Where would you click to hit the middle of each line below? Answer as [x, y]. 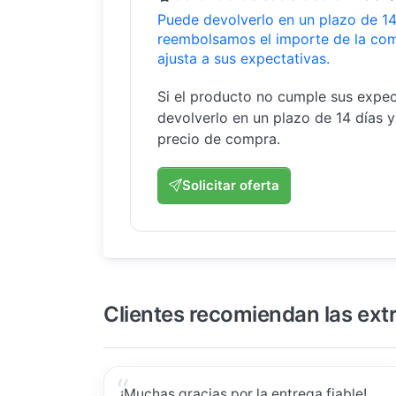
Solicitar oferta [231, 185]
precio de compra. [219, 138]
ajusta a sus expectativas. [244, 58]
